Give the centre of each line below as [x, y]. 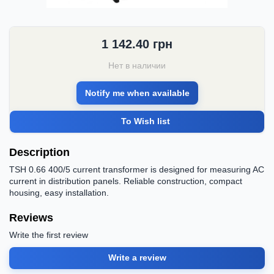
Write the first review [49, 235]
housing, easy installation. [59, 192]
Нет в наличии [137, 65]
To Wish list [146, 121]
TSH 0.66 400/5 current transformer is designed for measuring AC [137, 169]
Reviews [31, 217]
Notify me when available [137, 93]
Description [39, 152]
